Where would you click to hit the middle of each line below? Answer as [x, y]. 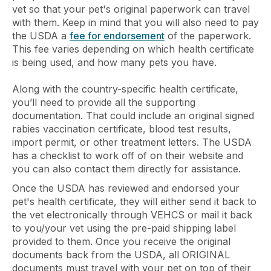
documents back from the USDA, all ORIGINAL [121, 255]
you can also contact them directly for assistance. [128, 169]
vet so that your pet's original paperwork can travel [131, 9]
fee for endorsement [117, 36]
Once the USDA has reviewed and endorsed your [126, 188]
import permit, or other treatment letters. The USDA [132, 142]
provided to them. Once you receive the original [121, 242]
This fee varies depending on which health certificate [133, 49]
